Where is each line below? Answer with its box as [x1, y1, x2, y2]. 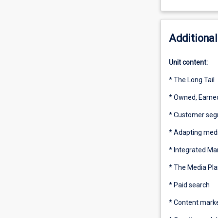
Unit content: [168, 58, 208, 67]
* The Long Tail [168, 76, 215, 84]
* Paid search [168, 181, 211, 189]
